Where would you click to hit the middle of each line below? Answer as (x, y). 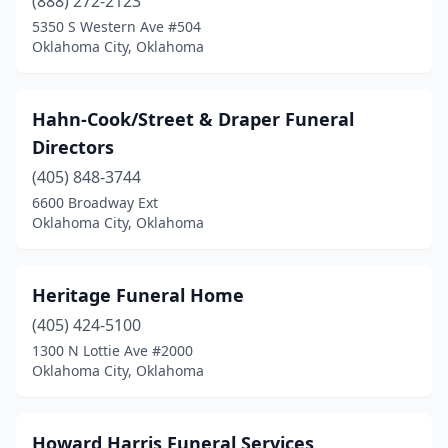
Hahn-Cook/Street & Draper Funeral (193, 119)
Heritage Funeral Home (138, 295)
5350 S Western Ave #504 (116, 26)
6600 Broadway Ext (95, 202)
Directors (73, 147)
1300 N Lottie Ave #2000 (112, 350)
